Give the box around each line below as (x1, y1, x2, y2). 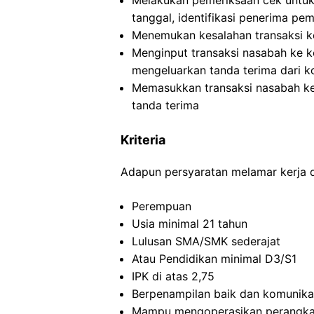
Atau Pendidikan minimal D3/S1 (132, 252, 296, 266)
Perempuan (132, 199, 191, 213)
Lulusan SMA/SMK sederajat (132, 234, 280, 248)
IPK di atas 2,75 (132, 269, 214, 283)
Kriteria (121, 132, 165, 147)
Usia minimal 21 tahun (132, 217, 247, 231)
